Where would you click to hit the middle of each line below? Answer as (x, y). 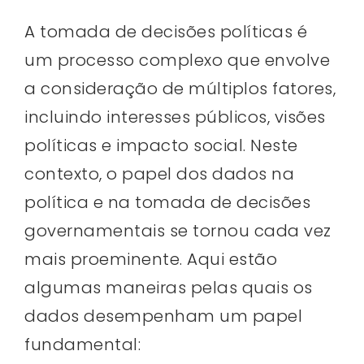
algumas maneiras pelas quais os (169, 287)
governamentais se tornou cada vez (178, 230)
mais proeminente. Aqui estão (151, 259)
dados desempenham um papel (163, 316)
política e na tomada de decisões (167, 202)
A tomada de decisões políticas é (166, 31)
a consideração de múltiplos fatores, (180, 88)
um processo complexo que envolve (177, 60)
